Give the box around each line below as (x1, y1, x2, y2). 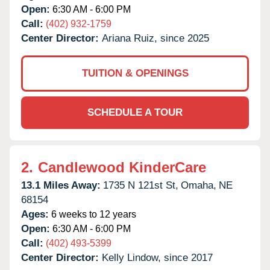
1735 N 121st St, (103, 179, 178, 191)
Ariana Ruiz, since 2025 (102, 32, 209, 44)
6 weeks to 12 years (49, 209, 136, 219)
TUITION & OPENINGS (81, 67, 189, 79)
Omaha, (181, 179, 216, 191)
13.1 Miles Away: (21, 179, 101, 191)
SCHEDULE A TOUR (87, 106, 183, 118)
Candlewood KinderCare (38, 159, 206, 175)
